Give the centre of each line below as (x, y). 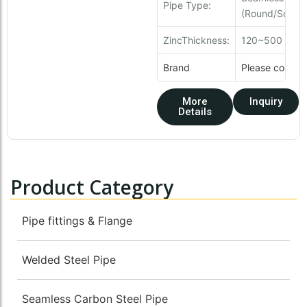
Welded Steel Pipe (69, 259)
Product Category (92, 187)
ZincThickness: (196, 40)
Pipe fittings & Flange (77, 220)
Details (195, 111)
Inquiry (266, 101)
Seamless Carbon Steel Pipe (95, 298)
